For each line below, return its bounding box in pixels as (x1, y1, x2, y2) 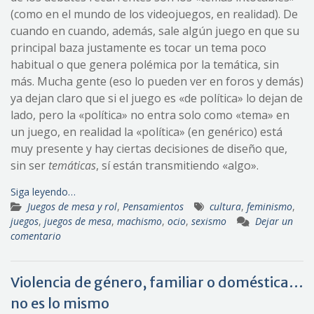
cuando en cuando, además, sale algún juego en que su (11, 23, 299, 39)
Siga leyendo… (11, 185, 76, 199)
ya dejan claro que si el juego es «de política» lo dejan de (11, 90, 303, 107)
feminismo (247, 200, 292, 214)
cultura (210, 200, 241, 214)
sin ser (11, 158, 48, 174)
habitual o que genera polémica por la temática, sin (11, 57, 279, 73)
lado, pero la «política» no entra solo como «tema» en (11, 107, 289, 123)
